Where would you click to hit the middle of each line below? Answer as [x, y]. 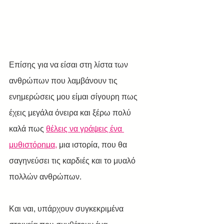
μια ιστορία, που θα [93, 144]
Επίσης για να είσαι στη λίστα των [69, 64]
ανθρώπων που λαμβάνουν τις [64, 80]
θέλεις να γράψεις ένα [85, 128]
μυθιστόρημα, [33, 144]
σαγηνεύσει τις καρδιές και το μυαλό [73, 160]
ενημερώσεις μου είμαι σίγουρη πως [74, 96]
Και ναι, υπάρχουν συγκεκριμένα [67, 208]
